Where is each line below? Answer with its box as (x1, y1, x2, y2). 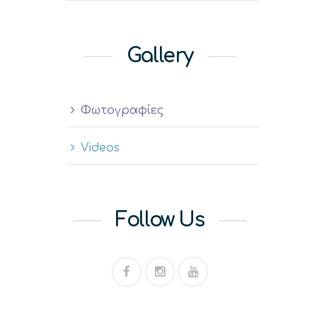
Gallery (126, 45, 194, 67)
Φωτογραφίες (81, 104, 163, 117)
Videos (81, 142, 120, 154)
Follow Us (115, 209, 204, 231)
